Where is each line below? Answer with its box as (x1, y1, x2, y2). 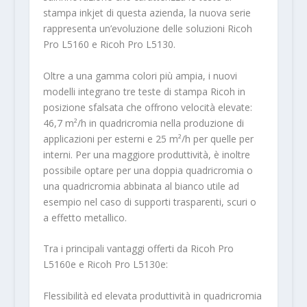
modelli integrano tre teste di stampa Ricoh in (42, 84, 245, 98)
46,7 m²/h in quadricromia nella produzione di (42, 116, 244, 130)
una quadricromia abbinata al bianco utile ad (42, 179, 239, 193)
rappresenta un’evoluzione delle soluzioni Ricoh (42, 22, 252, 36)
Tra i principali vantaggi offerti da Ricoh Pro (42, 242, 234, 256)
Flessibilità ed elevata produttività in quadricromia (42, 288, 262, 302)
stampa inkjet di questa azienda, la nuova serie (42, 6, 251, 20)
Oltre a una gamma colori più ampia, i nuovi (42, 69, 237, 82)
